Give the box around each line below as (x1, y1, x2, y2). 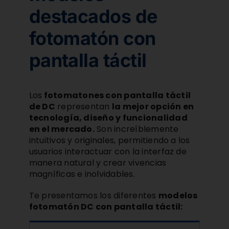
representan (55, 100, 112, 112)
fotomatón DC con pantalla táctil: (29, 200, 183, 213)
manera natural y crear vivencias (29, 156, 167, 169)
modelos (158, 189, 198, 201)
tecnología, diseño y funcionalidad (29, 111, 188, 124)
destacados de (29, 5, 157, 28)
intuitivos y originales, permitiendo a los (29, 134, 190, 146)
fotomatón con (29, 27, 156, 50)
